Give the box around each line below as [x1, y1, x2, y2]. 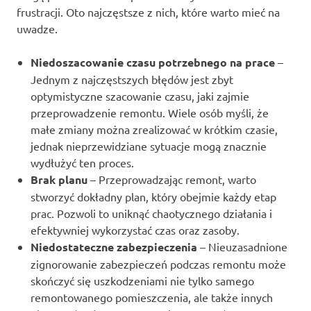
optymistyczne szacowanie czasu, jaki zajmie [31, 88, 249, 103]
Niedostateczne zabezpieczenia [31, 239, 197, 254]
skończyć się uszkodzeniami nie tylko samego [31, 273, 254, 287]
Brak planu [31, 171, 87, 187]
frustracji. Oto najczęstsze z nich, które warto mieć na [17, 4, 280, 19]
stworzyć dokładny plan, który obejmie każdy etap [31, 189, 276, 203]
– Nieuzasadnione [197, 239, 287, 253]
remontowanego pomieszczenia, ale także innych [31, 289, 273, 304]
